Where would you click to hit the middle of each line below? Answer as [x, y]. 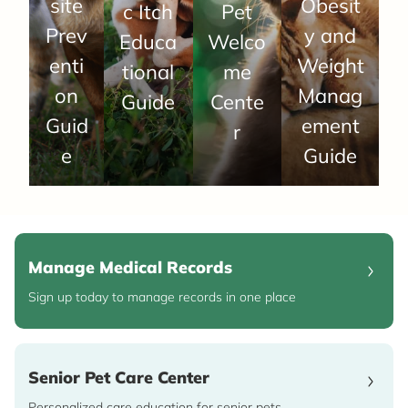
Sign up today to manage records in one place [162, 297]
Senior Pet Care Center [119, 378]
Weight [330, 66]
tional [148, 72]
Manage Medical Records [130, 268]
